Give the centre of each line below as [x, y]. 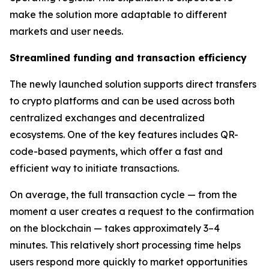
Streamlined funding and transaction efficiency [128, 58]
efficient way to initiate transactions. [94, 168]
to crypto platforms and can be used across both [122, 101]
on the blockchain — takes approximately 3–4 [115, 228]
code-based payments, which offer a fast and [116, 152]
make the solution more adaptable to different [118, 15]
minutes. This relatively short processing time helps [125, 245]
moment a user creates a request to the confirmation [132, 212]
